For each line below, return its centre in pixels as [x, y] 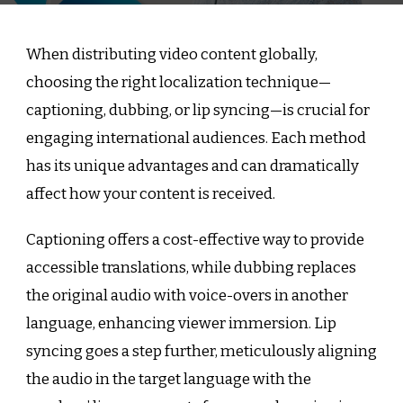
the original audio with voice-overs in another [187, 295]
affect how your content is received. [151, 193]
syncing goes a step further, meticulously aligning [201, 351]
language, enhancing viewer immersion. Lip [181, 323]
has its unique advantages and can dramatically [193, 166]
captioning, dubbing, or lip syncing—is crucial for [198, 110]
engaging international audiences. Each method [196, 138]
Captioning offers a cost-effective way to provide [195, 239]
